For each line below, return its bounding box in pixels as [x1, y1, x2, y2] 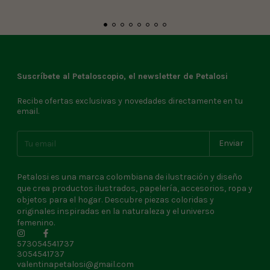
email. [17, 105, 39, 116]
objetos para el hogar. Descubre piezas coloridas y [17, 194, 214, 205]
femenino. [17, 217, 55, 228]
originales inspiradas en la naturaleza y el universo [17, 206, 215, 216]
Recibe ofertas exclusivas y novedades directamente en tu [17, 95, 243, 106]
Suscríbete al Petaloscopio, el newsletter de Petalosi [17, 71, 228, 81]
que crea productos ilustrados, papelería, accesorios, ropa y [17, 183, 253, 193]
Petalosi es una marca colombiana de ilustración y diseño [17, 171, 242, 182]
